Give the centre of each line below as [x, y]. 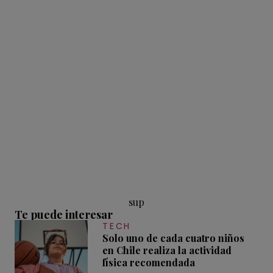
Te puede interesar [64, 215]
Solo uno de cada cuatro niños [173, 238]
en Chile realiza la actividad [167, 250]
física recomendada [149, 263]
